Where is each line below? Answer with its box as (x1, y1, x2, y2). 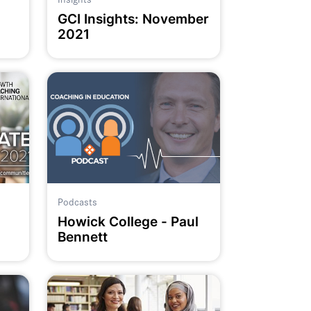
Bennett (57, 228, 108, 245)
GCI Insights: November (57, 10, 209, 27)
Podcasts (57, 194, 97, 210)
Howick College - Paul (57, 213, 199, 230)
